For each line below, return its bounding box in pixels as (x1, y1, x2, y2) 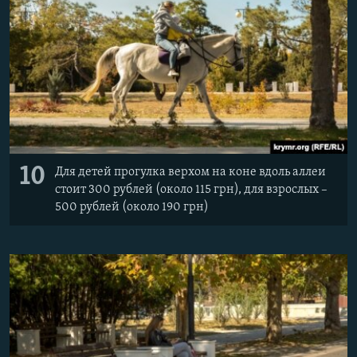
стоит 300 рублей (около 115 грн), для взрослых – (55, 183, 328, 197)
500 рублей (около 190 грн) (55, 201, 209, 214)
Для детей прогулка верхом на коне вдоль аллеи (55, 166, 326, 179)
